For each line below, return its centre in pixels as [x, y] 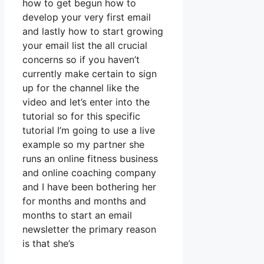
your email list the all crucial [85, 46]
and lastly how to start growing [93, 32]
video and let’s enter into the [86, 102]
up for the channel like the [81, 88]
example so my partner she [83, 145]
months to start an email [77, 215]
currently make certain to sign [90, 74]
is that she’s [48, 244]
